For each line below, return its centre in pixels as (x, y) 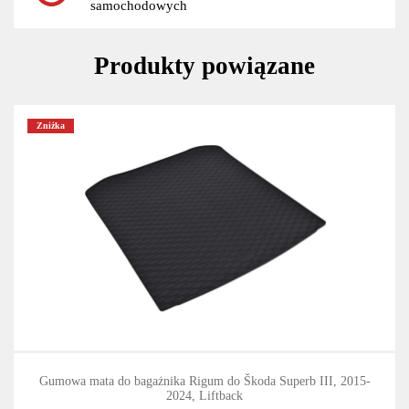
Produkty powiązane (204, 66)
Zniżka (51, 126)
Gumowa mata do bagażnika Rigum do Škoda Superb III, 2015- (204, 382)
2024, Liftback (204, 396)
